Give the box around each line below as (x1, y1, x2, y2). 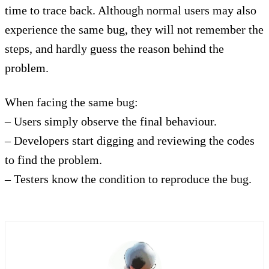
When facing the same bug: (5, 95, 138, 109)
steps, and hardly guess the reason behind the (5, 41, 224, 55)
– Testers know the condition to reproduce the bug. (5, 172, 252, 186)
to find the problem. (5, 153, 102, 166)
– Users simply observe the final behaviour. (5, 114, 217, 128)
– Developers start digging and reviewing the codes (5, 133, 255, 147)
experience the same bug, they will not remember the (5, 22, 264, 36)
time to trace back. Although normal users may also (5, 3, 256, 17)
